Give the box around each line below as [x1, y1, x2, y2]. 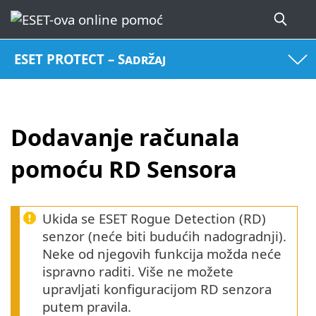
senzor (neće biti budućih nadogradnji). [42, 227, 286, 245]
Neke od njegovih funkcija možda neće [42, 245, 281, 263]
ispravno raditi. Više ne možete [42, 262, 233, 281]
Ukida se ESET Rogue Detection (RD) [42, 209, 266, 228]
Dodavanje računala [11, 121, 240, 153]
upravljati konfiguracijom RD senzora [42, 280, 272, 298]
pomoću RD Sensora [11, 152, 237, 185]
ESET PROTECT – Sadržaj [14, 50, 166, 68]
